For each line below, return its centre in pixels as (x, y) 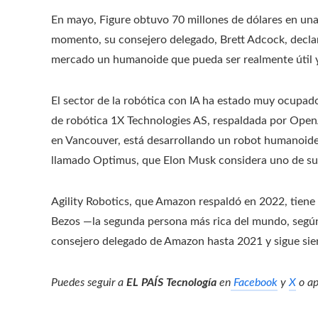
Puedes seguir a (89, 282)
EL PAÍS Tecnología (171, 282)
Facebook (254, 282)
